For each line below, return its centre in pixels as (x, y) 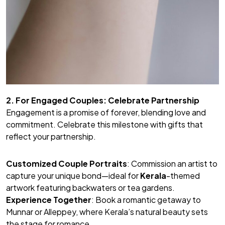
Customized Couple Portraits (67, 163)
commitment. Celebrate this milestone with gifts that (104, 124)
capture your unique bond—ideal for (73, 175)
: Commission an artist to (172, 163)
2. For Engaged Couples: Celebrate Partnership (103, 100)
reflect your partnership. (51, 136)
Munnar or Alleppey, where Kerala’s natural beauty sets (107, 211)
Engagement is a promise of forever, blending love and (106, 112)
